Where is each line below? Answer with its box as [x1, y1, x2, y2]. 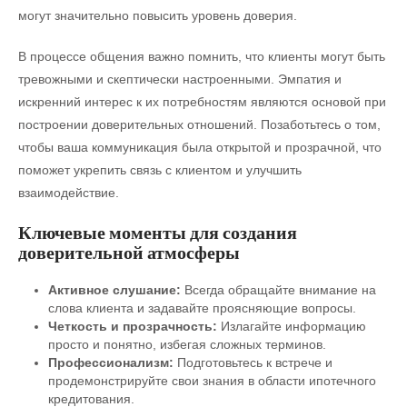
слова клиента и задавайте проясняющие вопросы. [47, 300, 356, 315]
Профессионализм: [47, 354, 174, 370]
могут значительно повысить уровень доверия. [18, 7, 297, 23]
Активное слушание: [47, 282, 181, 297]
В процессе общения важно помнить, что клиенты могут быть [18, 48, 385, 64]
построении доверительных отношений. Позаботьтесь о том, [18, 116, 381, 132]
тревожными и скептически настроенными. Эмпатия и [18, 71, 342, 86]
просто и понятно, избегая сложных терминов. [47, 336, 326, 352]
